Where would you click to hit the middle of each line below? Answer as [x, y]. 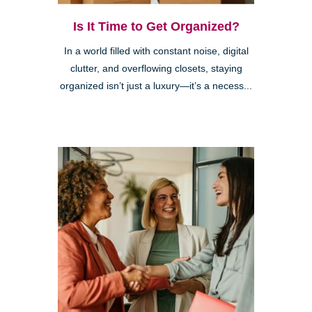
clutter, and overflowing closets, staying [156, 69]
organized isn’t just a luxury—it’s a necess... [156, 86]
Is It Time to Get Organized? [156, 27]
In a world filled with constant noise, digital [156, 52]
